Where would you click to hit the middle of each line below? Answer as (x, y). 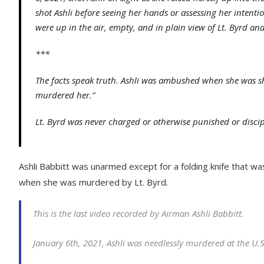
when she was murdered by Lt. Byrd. (93, 182)
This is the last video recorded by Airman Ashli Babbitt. (138, 213)
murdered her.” (65, 95)
